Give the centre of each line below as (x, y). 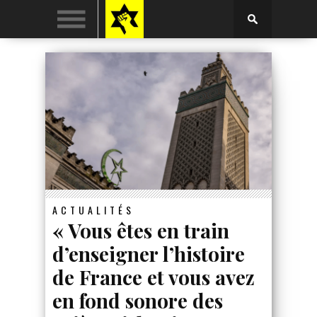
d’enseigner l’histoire (149, 253)
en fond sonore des (138, 300)
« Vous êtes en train (141, 230)
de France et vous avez (154, 277)
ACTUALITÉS (93, 209)
